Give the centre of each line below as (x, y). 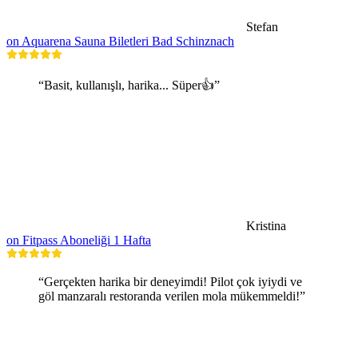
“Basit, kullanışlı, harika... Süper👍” (129, 85)
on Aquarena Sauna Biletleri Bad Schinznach (120, 41)
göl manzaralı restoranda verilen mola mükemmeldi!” (172, 296)
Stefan (262, 26)
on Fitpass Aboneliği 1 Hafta (79, 240)
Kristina (266, 225)
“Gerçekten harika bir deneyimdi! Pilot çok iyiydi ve (170, 281)
